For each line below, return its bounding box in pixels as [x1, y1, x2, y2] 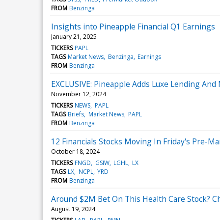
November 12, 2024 [51, 89, 106, 98]
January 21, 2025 [51, 32, 97, 41]
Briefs [68, 110, 84, 118]
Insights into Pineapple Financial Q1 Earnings [51, 21, 215, 32]
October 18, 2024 [51, 147, 100, 156]
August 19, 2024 [51, 204, 95, 213]
